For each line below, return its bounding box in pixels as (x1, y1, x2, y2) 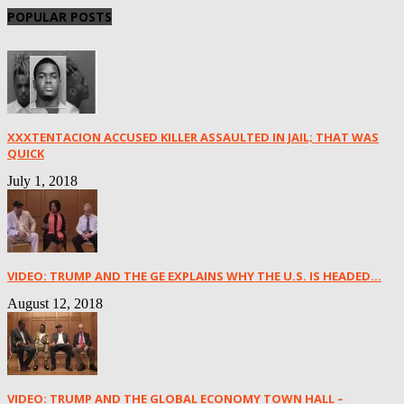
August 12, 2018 (7, 296, 103, 312)
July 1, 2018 (7, 173, 78, 189)
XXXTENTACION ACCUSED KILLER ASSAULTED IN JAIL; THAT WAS (7, 129, 379, 146)
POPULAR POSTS (7, 8, 112, 26)
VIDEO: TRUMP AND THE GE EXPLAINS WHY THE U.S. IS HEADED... (7, 268, 381, 285)
